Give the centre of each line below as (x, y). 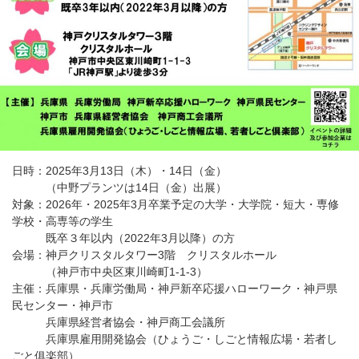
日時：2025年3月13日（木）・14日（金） (119, 170)
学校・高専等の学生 (63, 221)
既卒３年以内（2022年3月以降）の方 (123, 238)
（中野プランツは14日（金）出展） (119, 187)
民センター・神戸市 (63, 305)
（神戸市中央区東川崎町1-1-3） (110, 271)
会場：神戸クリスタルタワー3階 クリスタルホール (144, 254)
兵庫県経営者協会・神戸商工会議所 (119, 322)
